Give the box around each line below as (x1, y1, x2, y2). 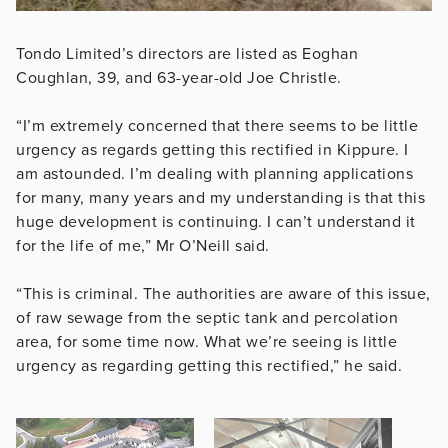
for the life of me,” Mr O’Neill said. (16, 235, 270, 256)
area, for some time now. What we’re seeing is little (16, 331, 397, 352)
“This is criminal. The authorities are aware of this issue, (16, 283, 431, 304)
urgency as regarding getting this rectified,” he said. (16, 355, 402, 376)
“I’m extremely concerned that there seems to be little (16, 115, 418, 136)
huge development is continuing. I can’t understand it (16, 211, 416, 232)
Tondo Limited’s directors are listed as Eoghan (16, 43, 358, 64)
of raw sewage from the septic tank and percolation (16, 307, 398, 328)
